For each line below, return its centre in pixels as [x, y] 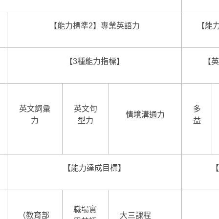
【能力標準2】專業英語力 [94, 25]
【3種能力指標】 [94, 61]
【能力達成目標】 [94, 168]
